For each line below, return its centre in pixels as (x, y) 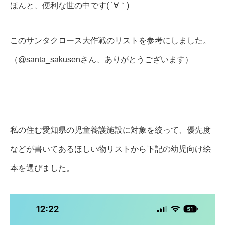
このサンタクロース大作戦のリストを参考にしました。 (110, 41)
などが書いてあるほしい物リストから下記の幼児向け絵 (110, 149)
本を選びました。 (42, 168)
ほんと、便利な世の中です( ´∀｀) (70, 6)
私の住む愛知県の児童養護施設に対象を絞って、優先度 (110, 130)
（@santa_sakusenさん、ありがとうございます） (101, 60)
